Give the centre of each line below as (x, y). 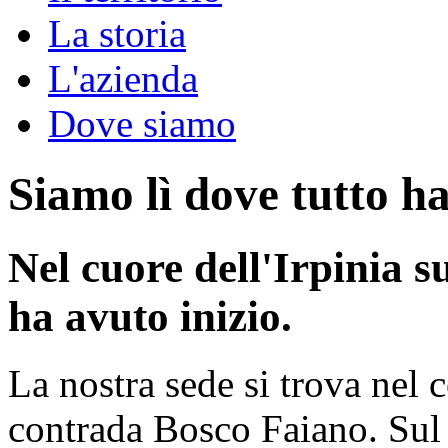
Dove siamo (142, 123)
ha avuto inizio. (150, 316)
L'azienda (123, 78)
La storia (117, 33)
